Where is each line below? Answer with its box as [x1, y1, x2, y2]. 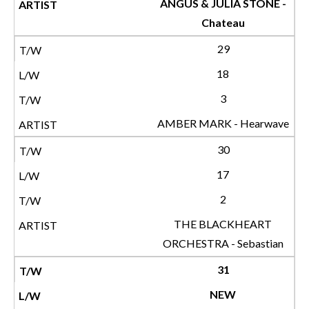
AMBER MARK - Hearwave [157, 117, 289, 130]
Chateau [201, 16, 245, 29]
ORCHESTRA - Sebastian [162, 237, 283, 250]
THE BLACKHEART [174, 217, 272, 230]
